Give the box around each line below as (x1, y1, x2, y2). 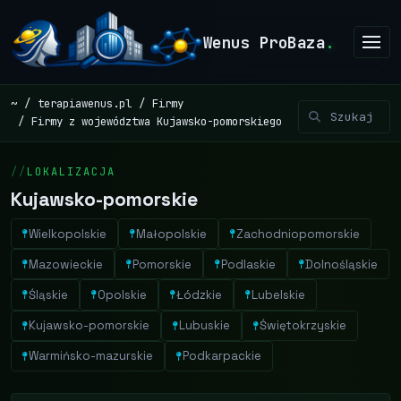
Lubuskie (179, 318, 230, 334)
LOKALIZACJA (27, 164, 115, 179)
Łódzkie (176, 286, 222, 303)
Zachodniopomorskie (236, 226, 360, 242)
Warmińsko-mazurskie (29, 348, 153, 364)
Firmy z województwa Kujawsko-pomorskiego (31, 114, 282, 130)
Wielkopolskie (29, 226, 107, 242)
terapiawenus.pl (38, 96, 132, 112)
